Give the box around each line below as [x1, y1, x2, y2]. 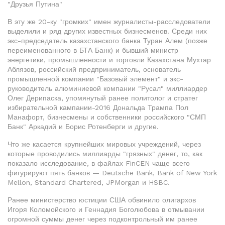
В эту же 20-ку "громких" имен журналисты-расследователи [8, 18, 210, 26]
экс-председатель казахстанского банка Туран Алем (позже [8, 37, 207, 45]
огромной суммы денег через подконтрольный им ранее [8, 215, 197, 223]
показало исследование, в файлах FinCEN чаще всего [8, 159, 190, 167]
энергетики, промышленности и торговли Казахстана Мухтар [8, 56, 211, 64]
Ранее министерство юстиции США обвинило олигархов [8, 196, 196, 204]
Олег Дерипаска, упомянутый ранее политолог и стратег [8, 94, 198, 102]
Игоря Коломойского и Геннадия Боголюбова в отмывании [8, 205, 204, 213]
